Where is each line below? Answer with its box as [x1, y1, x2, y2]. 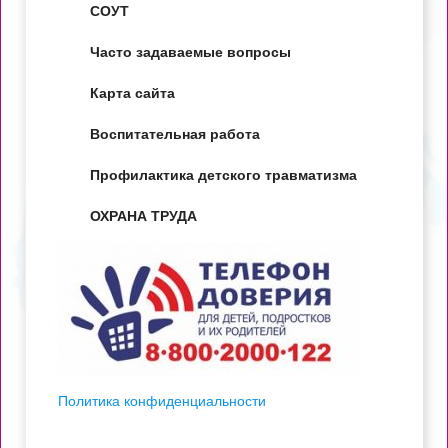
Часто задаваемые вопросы [90, 44, 291, 61]
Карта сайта [90, 85, 175, 102]
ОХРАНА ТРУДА [90, 208, 197, 225]
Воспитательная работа [90, 126, 260, 143]
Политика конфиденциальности [58, 393, 266, 410]
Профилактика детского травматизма [90, 167, 357, 184]
